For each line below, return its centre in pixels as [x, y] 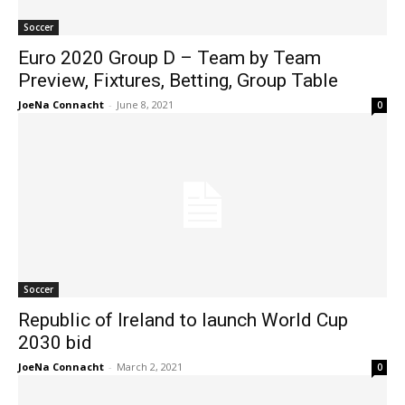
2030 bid [55, 343]
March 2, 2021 [150, 367]
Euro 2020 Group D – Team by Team [170, 58]
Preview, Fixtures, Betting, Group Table [178, 80]
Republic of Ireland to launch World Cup [183, 320]
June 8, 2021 [145, 104]
